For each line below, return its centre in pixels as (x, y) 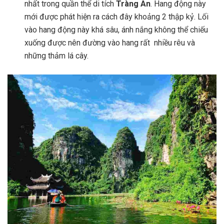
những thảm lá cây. (57, 55)
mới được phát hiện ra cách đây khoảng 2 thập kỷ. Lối (117, 16)
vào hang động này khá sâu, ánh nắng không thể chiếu (116, 29)
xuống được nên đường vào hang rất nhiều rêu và (110, 42)
